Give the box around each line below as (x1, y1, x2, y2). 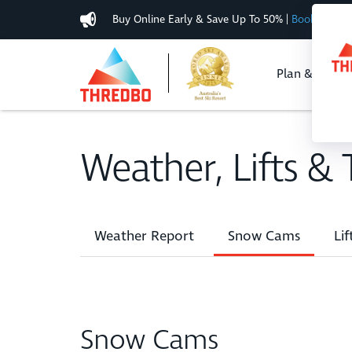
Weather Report (94, 226, 194, 246)
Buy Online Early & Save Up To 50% (112, 12, 286, 27)
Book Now (291, 12, 341, 27)
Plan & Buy (277, 65, 337, 82)
